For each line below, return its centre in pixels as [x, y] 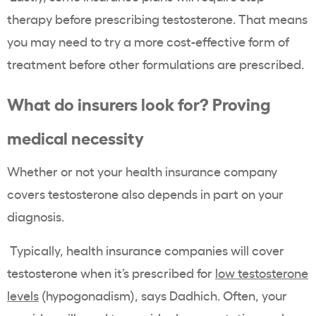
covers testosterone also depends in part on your [145, 194]
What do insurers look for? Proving [139, 103]
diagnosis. [36, 216]
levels [23, 295]
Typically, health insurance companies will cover [147, 250]
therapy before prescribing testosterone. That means [157, 19]
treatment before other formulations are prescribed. [157, 64]
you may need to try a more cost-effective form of [148, 41]
